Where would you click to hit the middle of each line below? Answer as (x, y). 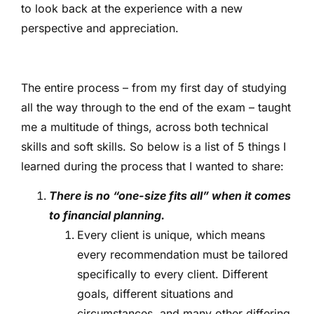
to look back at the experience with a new (132, 9)
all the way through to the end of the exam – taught (156, 108)
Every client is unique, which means (171, 235)
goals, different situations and (155, 294)
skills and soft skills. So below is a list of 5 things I (153, 147)
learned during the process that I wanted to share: (152, 166)
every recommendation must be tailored (183, 255)
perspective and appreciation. (100, 28)
